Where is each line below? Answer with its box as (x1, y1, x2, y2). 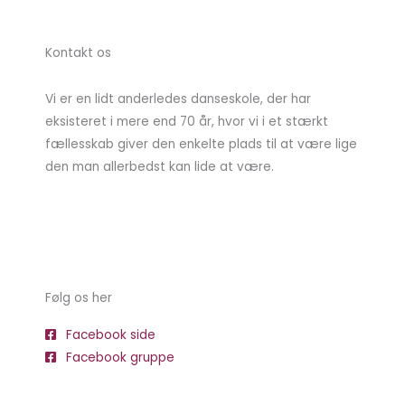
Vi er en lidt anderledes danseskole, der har (45, 89, 311, 108)
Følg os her (45, 288, 112, 306)
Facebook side (65, 325, 155, 344)
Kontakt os (45, 43, 111, 61)
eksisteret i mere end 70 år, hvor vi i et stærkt (45, 112, 328, 130)
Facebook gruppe (65, 348, 174, 366)
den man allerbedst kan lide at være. (45, 157, 274, 175)
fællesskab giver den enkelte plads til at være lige (45, 135, 357, 153)
